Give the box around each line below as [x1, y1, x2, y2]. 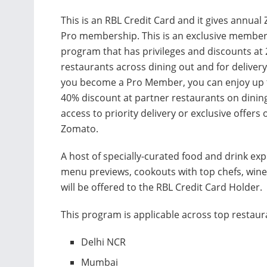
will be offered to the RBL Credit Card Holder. [61, 180, 265, 194]
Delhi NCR [81, 235, 126, 249]
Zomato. [61, 122, 98, 135]
